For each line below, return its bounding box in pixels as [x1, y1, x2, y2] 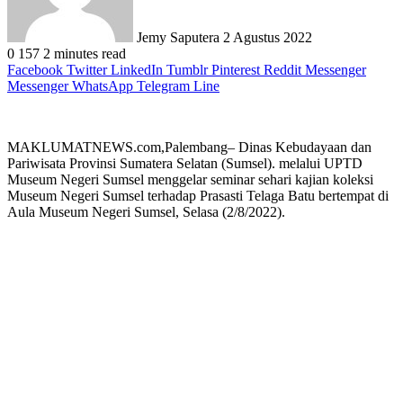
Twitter [67, 61, 107, 77]
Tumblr [166, 61, 208, 77]
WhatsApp [72, 77, 133, 94]
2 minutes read [43, 45, 126, 61]
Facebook [7, 61, 63, 77]
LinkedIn [111, 61, 163, 77]
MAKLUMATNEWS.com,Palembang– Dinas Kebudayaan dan [7, 139, 372, 155]
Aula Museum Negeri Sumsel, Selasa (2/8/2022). [7, 203, 285, 219]
